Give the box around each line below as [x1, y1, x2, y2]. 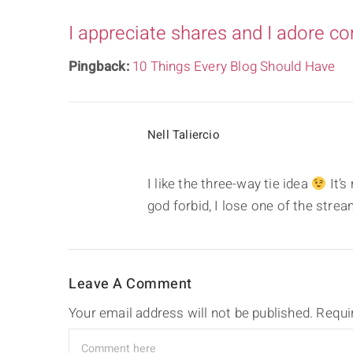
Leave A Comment [69, 273, 192, 295]
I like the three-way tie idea [147, 174, 311, 195]
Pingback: [69, 57, 132, 77]
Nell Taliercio [147, 126, 220, 144]
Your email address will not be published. [69, 303, 314, 324]
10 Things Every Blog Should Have [132, 57, 336, 77]
